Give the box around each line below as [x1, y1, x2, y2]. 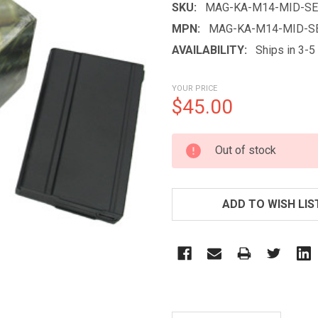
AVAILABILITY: [172, 43, 247, 57]
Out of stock [215, 143, 276, 157]
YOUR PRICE [172, 83, 217, 93]
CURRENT [172, 134, 224, 148]
